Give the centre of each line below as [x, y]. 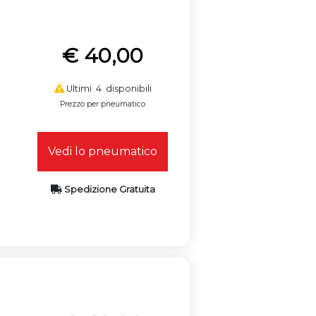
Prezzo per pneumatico [103, 104]
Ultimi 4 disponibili [108, 88]
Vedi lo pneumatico [103, 151]
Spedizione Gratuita [108, 189]
